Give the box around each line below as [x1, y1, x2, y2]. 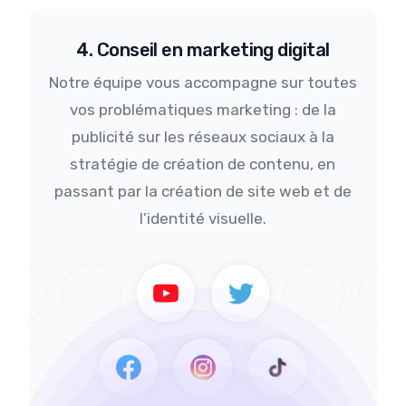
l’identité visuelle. [139, 209, 266, 228]
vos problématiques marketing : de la [69, 101, 336, 120]
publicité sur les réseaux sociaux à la [71, 128, 334, 147]
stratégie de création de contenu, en [70, 155, 336, 174]
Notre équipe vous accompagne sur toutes [48, 73, 357, 92]
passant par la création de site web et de [53, 182, 352, 201]
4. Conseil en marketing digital [76, 39, 330, 62]
